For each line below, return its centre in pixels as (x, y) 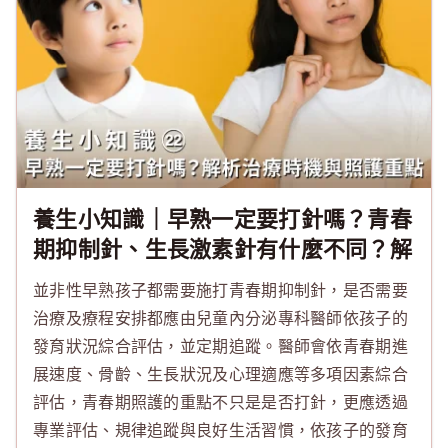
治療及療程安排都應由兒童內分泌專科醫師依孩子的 (220, 318)
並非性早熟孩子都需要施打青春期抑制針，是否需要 (220, 290)
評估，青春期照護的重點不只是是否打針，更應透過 (220, 402)
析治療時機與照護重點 (145, 279)
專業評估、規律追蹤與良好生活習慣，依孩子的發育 (220, 430)
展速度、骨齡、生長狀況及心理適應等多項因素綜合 (220, 374)
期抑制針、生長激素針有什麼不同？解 (223, 249)
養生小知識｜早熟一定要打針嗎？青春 (223, 219)
